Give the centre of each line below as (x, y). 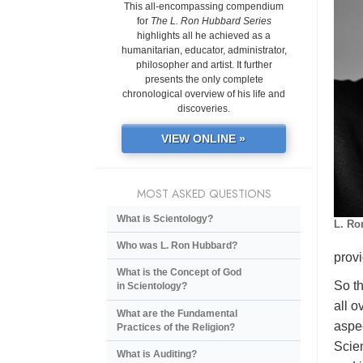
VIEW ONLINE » (204, 139)
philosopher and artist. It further (204, 65)
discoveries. (204, 109)
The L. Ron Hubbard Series (211, 21)
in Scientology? (152, 286)
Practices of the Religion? (176, 327)
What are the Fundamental (177, 313)
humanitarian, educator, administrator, (204, 51)
